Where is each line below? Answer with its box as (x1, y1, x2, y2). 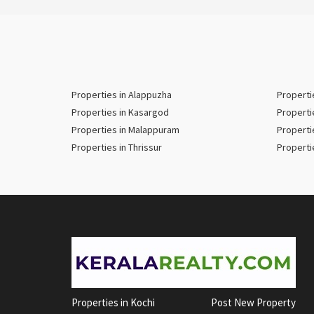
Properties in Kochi (71, 296, 155, 309)
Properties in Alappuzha (71, 88, 172, 101)
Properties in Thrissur (71, 141, 162, 153)
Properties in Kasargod (71, 106, 169, 118)
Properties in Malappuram (71, 123, 179, 136)
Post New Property (211, 296, 296, 309)
